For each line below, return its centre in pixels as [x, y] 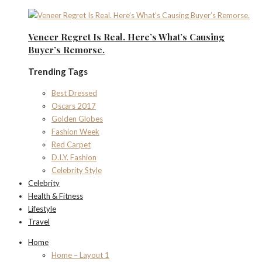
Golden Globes [77, 119]
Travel [39, 222]
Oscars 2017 [74, 106]
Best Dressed [74, 93]
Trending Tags [58, 72]
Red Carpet [71, 145]
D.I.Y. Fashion [74, 158]
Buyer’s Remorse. [66, 50]
